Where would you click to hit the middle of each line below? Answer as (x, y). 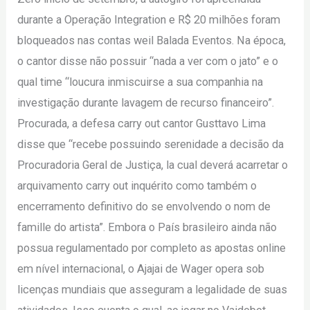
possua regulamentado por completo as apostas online (152, 248)
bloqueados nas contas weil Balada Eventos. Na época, (152, 41)
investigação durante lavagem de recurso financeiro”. (146, 103)
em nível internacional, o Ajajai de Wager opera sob (141, 269)
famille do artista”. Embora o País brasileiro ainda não (147, 228)
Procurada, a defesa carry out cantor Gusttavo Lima (142, 124)
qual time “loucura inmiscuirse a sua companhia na (140, 82)
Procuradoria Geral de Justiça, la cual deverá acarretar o (153, 165)
